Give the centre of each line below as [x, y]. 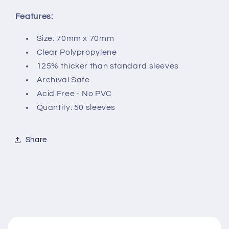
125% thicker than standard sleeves [108, 66]
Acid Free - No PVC [74, 93]
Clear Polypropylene [77, 52]
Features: [34, 17]
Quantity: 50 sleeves [76, 107]
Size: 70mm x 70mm [75, 38]
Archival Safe [63, 79]
